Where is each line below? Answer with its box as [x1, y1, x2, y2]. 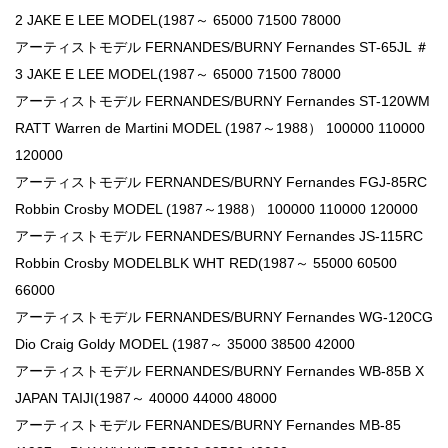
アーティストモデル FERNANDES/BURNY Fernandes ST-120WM [15, 92, 430, 109]
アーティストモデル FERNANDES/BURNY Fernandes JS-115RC [15, 227, 423, 244]
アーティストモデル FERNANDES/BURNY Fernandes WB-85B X [15, 362, 424, 379]
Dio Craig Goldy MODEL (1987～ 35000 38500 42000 [15, 335, 355, 352]
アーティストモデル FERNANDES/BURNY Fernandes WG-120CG [15, 308, 433, 325]
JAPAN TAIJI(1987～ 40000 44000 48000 [15, 389, 277, 406]
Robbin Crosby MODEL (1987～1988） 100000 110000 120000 [15, 200, 418, 217]
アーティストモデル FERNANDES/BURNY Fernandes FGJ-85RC [15, 173, 427, 190]
